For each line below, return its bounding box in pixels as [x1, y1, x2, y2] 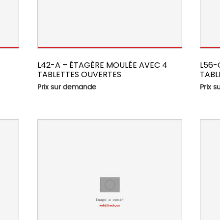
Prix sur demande [37, 84, 96, 91]
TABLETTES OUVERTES [37, 69, 121, 81]
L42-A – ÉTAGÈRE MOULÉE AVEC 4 [37, 59, 167, 71]
